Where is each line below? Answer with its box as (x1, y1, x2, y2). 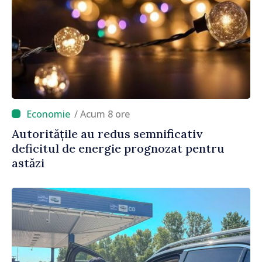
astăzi (12, 155, 44, 170)
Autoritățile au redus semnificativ (12, 126, 202, 141)
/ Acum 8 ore (80, 107, 130, 120)
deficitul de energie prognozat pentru (12, 140, 225, 156)
